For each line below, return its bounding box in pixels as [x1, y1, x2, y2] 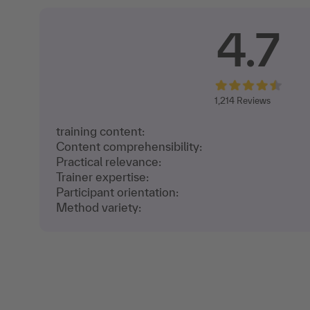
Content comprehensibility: [56, 139, 202, 153]
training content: [56, 124, 145, 138]
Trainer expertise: [56, 170, 149, 183]
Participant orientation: [56, 185, 179, 199]
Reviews [235, 95, 271, 106]
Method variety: [56, 200, 141, 214]
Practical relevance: [56, 154, 161, 168]
